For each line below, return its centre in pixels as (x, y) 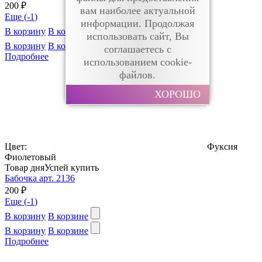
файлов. (138, 75)
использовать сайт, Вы (137, 37)
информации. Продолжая (138, 24)
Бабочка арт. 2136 (40, 178)
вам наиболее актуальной (137, 11)
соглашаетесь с (137, 49)
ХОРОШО (178, 94)
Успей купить (72, 167)
